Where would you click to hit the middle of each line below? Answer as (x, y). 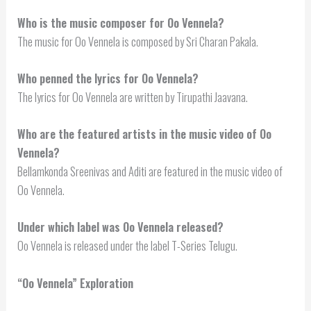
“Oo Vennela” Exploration (76, 283)
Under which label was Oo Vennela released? (121, 227)
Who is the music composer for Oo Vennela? (121, 22)
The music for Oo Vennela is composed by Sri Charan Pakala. (138, 41)
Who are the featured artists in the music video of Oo (145, 134)
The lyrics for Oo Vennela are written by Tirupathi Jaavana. (133, 96)
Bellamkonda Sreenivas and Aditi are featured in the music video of (150, 171)
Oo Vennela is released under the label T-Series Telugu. (128, 246)
